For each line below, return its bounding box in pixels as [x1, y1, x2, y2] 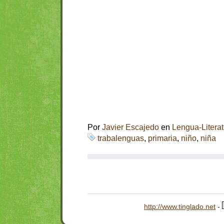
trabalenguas [97, 134, 144, 142]
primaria [148, 134, 177, 142]
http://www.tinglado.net [144, 202, 215, 210]
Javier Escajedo [102, 123, 159, 131]
